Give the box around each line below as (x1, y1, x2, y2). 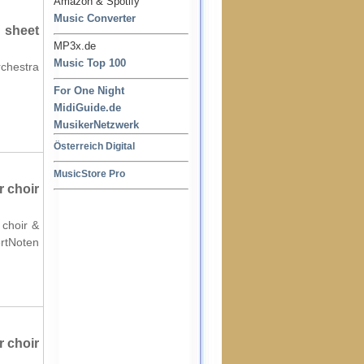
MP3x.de (54, 40, 96, 52)
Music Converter (54, 12, 136, 24)
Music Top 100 (54, 57, 126, 69)
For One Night (54, 84, 124, 97)
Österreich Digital (54, 141, 135, 151)
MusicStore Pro (54, 168, 125, 179)
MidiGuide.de (54, 102, 121, 114)
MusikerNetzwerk (54, 119, 139, 131)
